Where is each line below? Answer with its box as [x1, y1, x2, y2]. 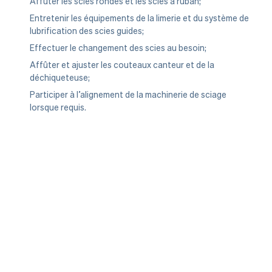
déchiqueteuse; [30, 73, 90, 83]
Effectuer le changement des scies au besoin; [30, 43, 206, 53]
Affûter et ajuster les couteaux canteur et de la [30, 60, 214, 70]
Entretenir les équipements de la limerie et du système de [30, 13, 249, 24]
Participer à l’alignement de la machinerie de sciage [30, 90, 226, 100]
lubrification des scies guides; [30, 26, 144, 36]
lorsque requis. [30, 103, 86, 113]
